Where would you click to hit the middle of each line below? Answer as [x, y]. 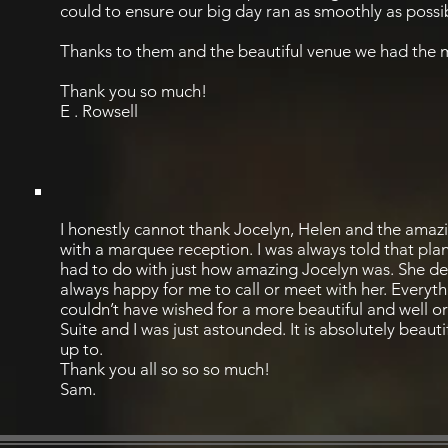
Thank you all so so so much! [165, 369]
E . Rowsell [99, 111]
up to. [81, 349]
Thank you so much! [133, 91]
